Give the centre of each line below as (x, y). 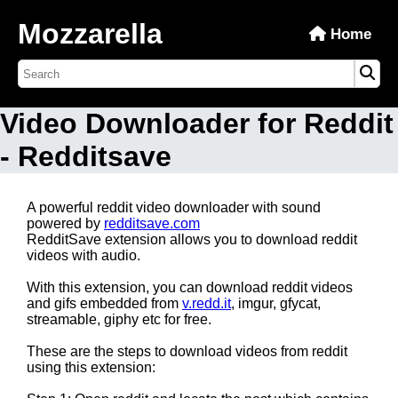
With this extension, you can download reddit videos (190, 287)
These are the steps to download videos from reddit (187, 351)
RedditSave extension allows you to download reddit (192, 239)
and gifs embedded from (104, 303)
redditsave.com (152, 223)
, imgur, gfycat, (276, 303)
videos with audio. (84, 255)
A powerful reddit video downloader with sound (174, 207)
